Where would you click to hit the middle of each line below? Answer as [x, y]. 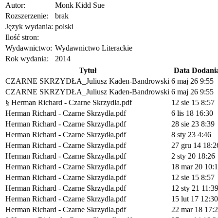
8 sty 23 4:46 [191, 135]
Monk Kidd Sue [80, 5]
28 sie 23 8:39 [193, 124]
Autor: [15, 5]
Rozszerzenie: [27, 16]
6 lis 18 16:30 [192, 113]
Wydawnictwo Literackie [94, 48]
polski [64, 27]
